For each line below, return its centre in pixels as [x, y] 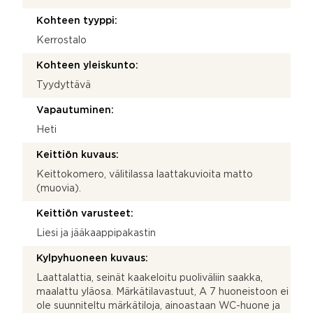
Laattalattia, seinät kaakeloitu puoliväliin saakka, [150, 278]
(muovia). [59, 188]
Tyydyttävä [64, 85]
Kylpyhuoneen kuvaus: [92, 258]
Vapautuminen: [75, 110]
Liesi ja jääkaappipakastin [96, 233]
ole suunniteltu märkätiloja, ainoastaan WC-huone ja [158, 306]
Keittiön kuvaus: [78, 155]
